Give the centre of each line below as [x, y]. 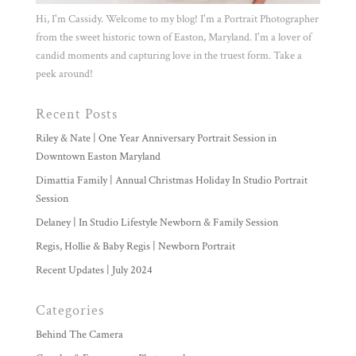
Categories [70, 311]
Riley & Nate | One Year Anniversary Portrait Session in [156, 139]
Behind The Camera [79, 335]
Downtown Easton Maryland [98, 157]
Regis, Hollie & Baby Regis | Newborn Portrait [135, 247]
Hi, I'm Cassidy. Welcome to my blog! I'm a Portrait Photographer [177, 19]
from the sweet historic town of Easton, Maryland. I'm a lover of [173, 38]
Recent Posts [76, 114]
